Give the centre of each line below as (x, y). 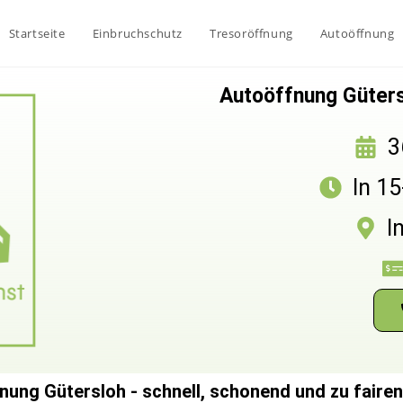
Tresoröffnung (251, 33)
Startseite (37, 33)
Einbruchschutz (137, 33)
